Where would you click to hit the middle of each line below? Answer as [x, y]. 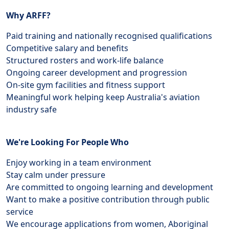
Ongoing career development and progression [97, 73]
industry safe [31, 109]
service [20, 212]
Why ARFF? [28, 15]
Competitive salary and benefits [67, 48]
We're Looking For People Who [67, 142]
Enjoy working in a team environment [79, 163]
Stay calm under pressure [56, 175]
